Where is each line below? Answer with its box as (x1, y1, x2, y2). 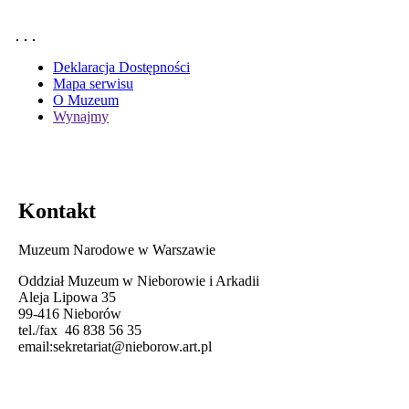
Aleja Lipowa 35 (18, 288, 116, 305)
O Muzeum (53, 91, 119, 108)
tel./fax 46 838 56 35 (18, 321, 142, 338)
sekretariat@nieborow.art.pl (53, 338, 212, 354)
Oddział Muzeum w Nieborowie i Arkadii (18, 272, 259, 288)
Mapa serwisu (53, 75, 133, 91)
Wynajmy (53, 108, 109, 124)
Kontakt (18, 198, 96, 223)
